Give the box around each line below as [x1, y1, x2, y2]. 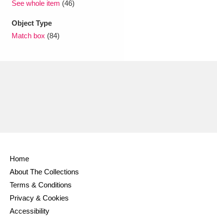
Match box [12, 31, 45, 40]
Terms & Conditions [10, 181, 72, 189]
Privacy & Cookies [10, 194, 69, 202]
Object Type [12, 19, 52, 27]
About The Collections [10, 168, 79, 176]
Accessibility [10, 207, 49, 215]
